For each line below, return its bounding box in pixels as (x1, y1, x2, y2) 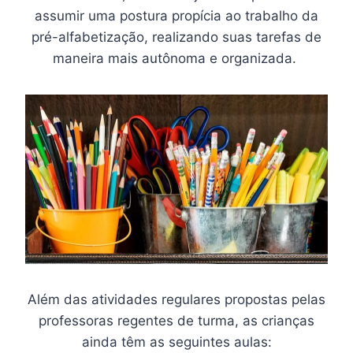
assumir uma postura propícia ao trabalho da (35, 7, 318, 24)
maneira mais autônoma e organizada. (53, 50, 300, 66)
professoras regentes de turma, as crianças (39, 313, 314, 329)
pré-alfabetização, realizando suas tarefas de (32, 28, 321, 45)
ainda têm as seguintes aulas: (81, 334, 272, 351)
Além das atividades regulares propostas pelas (28, 292, 325, 308)
